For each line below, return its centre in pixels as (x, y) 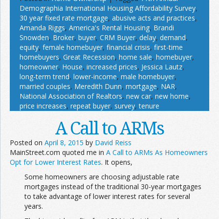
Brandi (164, 28)
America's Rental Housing (109, 28)
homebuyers (39, 57)
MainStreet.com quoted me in (58, 152)
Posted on (27, 142)
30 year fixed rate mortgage (64, 18)
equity (29, 47)
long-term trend (44, 77)
